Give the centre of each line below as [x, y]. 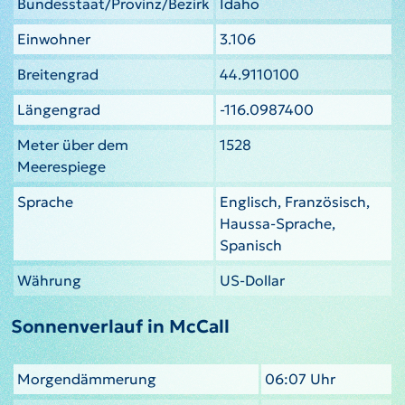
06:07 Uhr [300, 378]
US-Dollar [252, 280]
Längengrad [59, 109]
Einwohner [54, 38]
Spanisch [251, 245]
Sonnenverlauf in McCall [120, 326]
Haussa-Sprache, [278, 223]
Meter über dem [73, 144]
